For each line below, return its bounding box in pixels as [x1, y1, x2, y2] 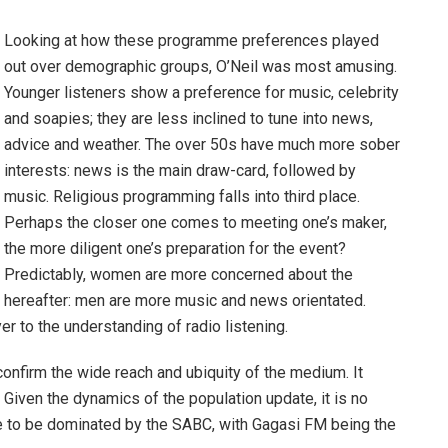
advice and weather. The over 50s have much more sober [4, 135, 400, 155]
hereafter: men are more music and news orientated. [4, 291, 366, 311]
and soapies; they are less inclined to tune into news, [4, 109, 373, 129]
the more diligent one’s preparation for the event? [4, 239, 346, 259]
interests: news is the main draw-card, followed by [4, 161, 356, 181]
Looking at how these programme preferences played [4, 31, 379, 51]
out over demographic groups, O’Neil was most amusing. [4, 57, 397, 77]
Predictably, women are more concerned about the [4, 265, 353, 285]
